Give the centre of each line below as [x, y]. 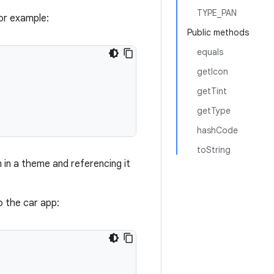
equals [210, 52]
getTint [212, 91]
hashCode [217, 130]
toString [214, 150]
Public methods [218, 32]
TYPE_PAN [217, 13]
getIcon [213, 72]
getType [214, 111]
